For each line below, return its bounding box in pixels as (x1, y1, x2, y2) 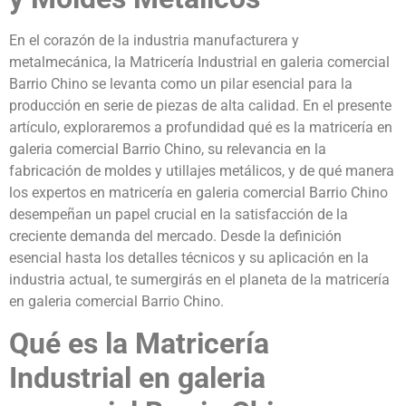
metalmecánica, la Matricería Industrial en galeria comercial (9, 53, 390, 72)
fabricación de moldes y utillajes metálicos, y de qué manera (9, 162, 394, 180)
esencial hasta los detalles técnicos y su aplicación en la (9, 249, 369, 267)
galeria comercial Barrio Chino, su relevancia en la (9, 140, 326, 159)
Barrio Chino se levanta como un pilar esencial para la (9, 75, 353, 93)
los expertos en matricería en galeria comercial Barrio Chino (9, 184, 388, 202)
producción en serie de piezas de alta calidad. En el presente (9, 97, 391, 115)
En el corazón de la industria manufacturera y (9, 32, 299, 50)
